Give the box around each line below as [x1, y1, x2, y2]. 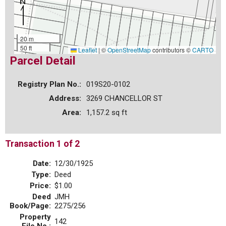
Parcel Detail [10, 54, 76, 67]
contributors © [151, 45, 192, 54]
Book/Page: [10, 201, 51, 211]
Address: [49, 93, 81, 103]
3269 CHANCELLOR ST [86, 93, 162, 103]
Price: [30, 181, 51, 191]
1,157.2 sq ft [86, 107, 127, 117]
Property [20, 212, 51, 222]
